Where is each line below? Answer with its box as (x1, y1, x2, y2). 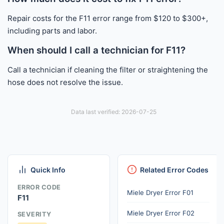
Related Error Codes (140, 165, 209, 174)
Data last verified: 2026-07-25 (70, 108, 156, 116)
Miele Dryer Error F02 (127, 208, 195, 217)
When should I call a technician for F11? (7, 44, 185, 56)
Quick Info (30, 165, 65, 174)
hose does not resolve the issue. (7, 77, 123, 87)
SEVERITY (17, 210, 51, 218)
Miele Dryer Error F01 (127, 188, 194, 196)
